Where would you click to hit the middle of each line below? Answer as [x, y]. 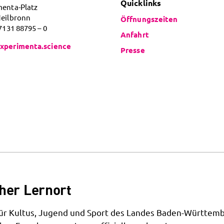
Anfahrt [135, 34]
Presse [133, 50]
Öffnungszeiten [149, 19]
